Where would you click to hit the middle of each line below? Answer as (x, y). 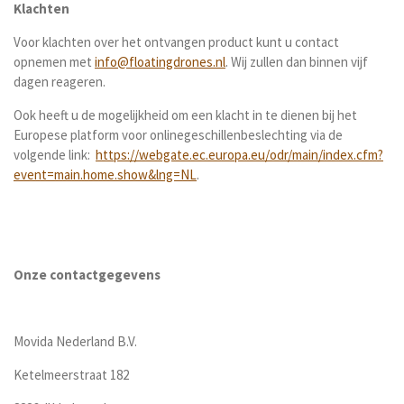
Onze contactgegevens (87, 275)
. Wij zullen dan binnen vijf (297, 62)
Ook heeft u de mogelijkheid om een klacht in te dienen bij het (185, 115)
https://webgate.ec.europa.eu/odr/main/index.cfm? (239, 155)
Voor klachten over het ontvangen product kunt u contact (176, 42)
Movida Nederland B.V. (75, 341)
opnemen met (54, 62)
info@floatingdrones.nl (160, 62)
